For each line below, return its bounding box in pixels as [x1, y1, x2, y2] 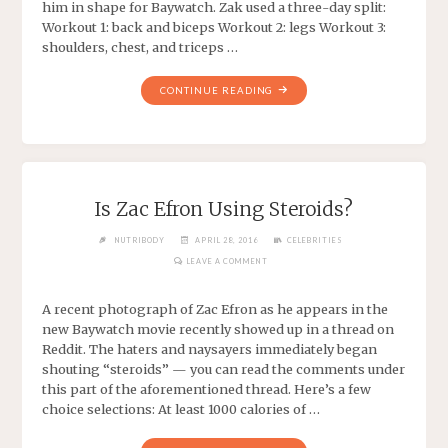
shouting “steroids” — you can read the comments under [42, 360, 406, 377]
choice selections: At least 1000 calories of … [42, 400, 321, 417]
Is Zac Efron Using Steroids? [94, 196, 354, 221]
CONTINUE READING [160, 85, 274, 97]
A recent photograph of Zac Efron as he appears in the [42, 300, 389, 317]
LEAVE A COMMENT [186, 256, 268, 266]
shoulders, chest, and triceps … [42, 38, 239, 55]
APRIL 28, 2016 [195, 235, 259, 245]
